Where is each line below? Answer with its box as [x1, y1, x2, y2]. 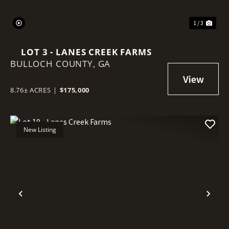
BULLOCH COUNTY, [10, 58, 98, 70]
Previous [20, 194, 64, 210]
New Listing [24, 125, 56, 134]
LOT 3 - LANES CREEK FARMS [21, 46, 152, 58]
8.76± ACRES [10, 85, 51, 95]
